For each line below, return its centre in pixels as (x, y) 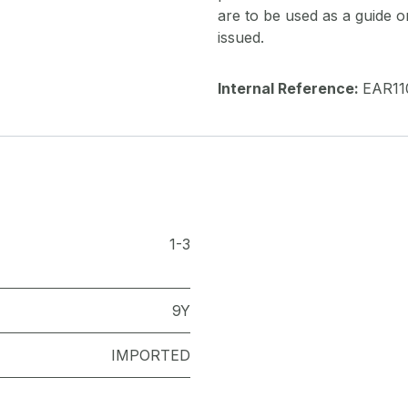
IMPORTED (151, 356)
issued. (243, 38)
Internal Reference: (290, 89)
